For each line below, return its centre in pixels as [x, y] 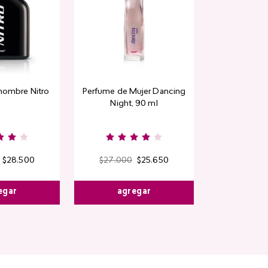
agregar [134, 192]
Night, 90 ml [134, 104]
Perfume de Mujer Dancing [134, 92]
